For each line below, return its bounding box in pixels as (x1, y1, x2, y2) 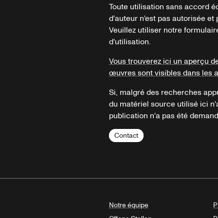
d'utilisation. (109, 36, 150, 48)
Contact (114, 131, 138, 141)
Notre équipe (109, 200, 148, 210)
